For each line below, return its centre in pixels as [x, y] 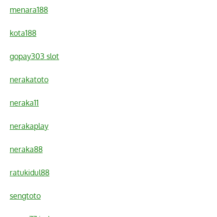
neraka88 [26, 149]
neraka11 [24, 103]
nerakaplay [29, 126]
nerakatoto [29, 80]
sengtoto [25, 196]
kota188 [23, 33]
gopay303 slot [34, 56]
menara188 [29, 10]
